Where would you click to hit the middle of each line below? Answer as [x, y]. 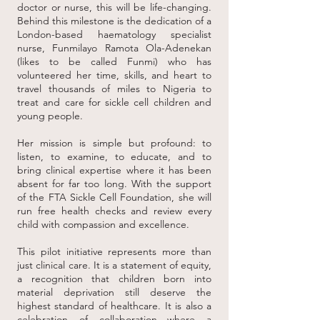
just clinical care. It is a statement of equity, [114, 265]
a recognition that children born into [114, 279]
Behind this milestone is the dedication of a [114, 21]
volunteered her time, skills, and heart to [114, 75]
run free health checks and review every [114, 211]
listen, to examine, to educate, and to [114, 156]
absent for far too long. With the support [114, 184]
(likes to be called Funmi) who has [114, 61]
